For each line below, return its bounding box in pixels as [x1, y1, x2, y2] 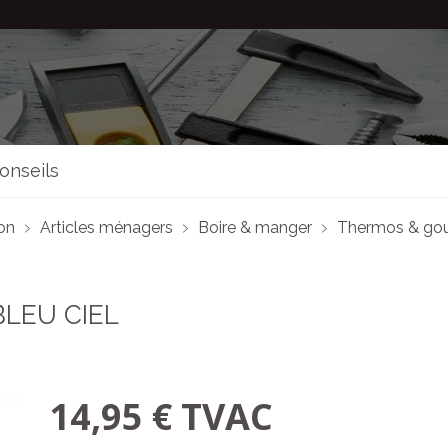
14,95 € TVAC [49, 392, 273, 441]
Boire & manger [198, 218, 312, 237]
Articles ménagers [40, 218, 173, 237]
